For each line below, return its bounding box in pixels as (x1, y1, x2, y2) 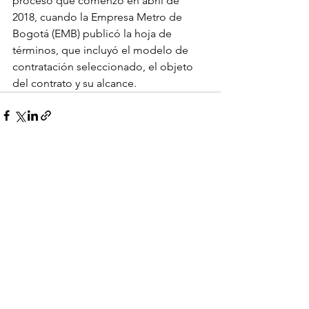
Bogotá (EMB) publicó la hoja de (12, 27, 175, 41)
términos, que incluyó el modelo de (12, 43, 191, 57)
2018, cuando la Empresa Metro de (12, 10, 185, 24)
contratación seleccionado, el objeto (12, 60, 196, 74)
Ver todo (183, 187, 221, 200)
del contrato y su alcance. (12, 77, 137, 90)
